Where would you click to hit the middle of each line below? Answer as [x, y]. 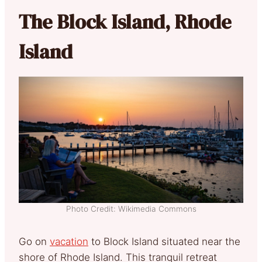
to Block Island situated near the [164, 241]
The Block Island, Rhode [125, 21]
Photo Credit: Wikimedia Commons [131, 208]
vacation [69, 241]
